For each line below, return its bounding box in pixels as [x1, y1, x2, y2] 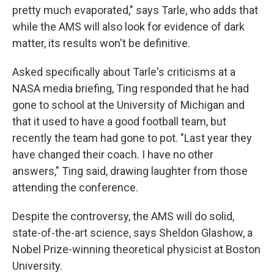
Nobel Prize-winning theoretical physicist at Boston [12, 243, 261, 256]
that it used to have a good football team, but [12, 115, 226, 128]
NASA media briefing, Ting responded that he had [12, 82, 249, 95]
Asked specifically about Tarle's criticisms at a [12, 65, 235, 78]
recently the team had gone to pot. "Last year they [12, 131, 252, 144]
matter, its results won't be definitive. [12, 37, 190, 50]
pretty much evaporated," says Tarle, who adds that [12, 4, 258, 17]
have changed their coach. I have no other [12, 148, 213, 161]
